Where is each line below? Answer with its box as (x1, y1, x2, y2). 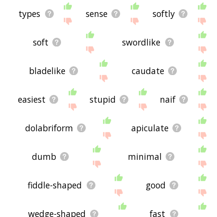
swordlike (122, 36, 161, 48)
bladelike (29, 65, 66, 77)
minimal (127, 151, 162, 163)
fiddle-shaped (28, 179, 82, 191)
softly (152, 8, 175, 20)
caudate (132, 65, 165, 77)
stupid (90, 93, 116, 106)
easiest (18, 93, 46, 106)
